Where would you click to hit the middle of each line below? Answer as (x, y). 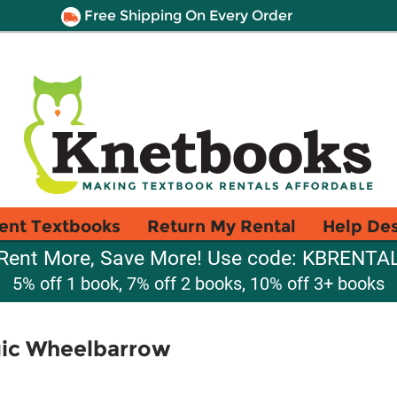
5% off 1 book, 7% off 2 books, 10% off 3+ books (198, 284)
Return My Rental (222, 226)
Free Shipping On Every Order (186, 16)
